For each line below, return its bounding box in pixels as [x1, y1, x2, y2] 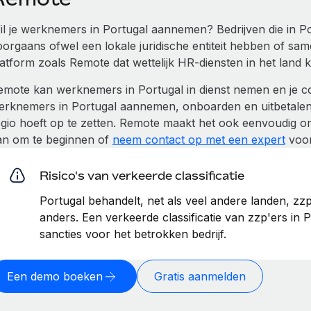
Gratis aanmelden [153, 269, 246, 283]
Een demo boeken [6, 269, 103, 283]
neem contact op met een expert [112, 133, 285, 146]
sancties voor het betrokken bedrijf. [39, 227, 226, 241]
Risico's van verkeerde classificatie [39, 168, 244, 183]
